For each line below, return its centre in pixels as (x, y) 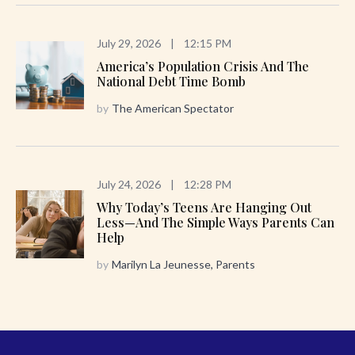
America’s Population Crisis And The (203, 66)
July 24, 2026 (129, 184)
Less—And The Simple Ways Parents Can (216, 222)
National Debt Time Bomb (171, 81)
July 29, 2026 (129, 43)
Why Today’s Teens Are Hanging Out (204, 207)
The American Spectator (173, 108)
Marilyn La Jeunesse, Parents (183, 264)
